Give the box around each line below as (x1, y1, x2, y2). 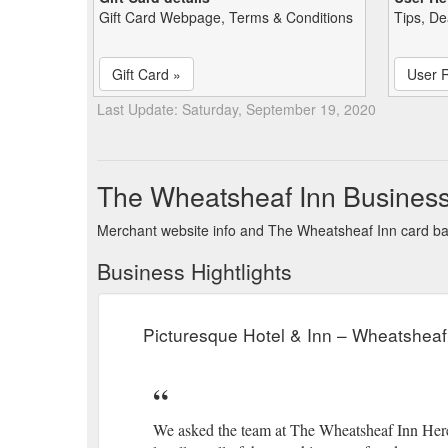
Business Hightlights (97, 255, 292, 286)
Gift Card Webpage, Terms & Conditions (99, 6, 353, 27)
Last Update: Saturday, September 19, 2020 (97, 98, 376, 119)
